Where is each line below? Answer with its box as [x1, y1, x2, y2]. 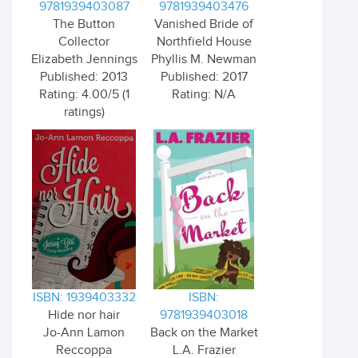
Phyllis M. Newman [151, 52, 257, 67]
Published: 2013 [40, 70, 128, 85]
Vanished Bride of [154, 17, 253, 32]
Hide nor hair [48, 308, 120, 323]
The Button [53, 17, 115, 32]
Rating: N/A [172, 87, 236, 102]
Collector [58, 34, 109, 50]
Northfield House [156, 34, 252, 50]
